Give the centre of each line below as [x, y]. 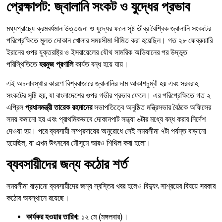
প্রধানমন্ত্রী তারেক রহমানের [59, 107]
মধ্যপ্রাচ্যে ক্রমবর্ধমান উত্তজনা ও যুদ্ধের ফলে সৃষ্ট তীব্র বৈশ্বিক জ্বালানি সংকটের [109, 29]
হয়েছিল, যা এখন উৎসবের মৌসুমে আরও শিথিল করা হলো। [79, 143]
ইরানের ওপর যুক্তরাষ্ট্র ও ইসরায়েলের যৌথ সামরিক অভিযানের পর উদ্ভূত [97, 53]
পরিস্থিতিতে [23, 64]
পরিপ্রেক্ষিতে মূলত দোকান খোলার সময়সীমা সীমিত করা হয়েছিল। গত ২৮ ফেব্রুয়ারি [110, 41]
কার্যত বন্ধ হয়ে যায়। [101, 64]
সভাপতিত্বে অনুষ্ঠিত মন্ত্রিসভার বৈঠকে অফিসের [152, 107]
